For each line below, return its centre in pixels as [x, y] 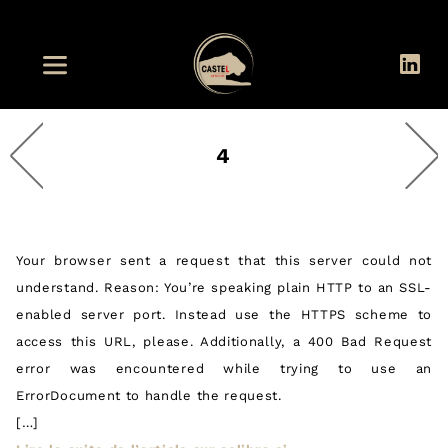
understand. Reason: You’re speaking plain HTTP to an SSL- [224, 288]
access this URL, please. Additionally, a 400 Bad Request [224, 342]
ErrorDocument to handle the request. [149, 396]
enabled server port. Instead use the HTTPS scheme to [224, 315]
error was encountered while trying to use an [224, 369]
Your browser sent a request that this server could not [224, 261]
